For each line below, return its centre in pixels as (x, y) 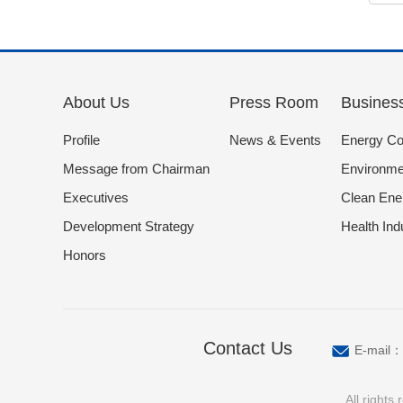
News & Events (275, 140)
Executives (95, 198)
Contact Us (247, 348)
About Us (96, 103)
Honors (84, 255)
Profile (81, 140)
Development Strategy (128, 227)
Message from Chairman (136, 169)
